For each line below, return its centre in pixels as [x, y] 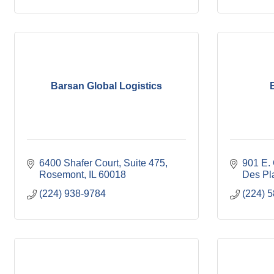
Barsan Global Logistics [106, 86]
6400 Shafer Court [79, 163]
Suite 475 [144, 163]
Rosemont [61, 175]
